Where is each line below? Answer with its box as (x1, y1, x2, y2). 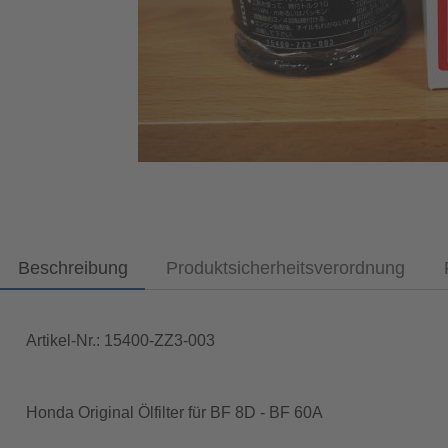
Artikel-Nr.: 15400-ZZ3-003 (25, 331, 215, 349)
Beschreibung (17, 257, 128, 278)
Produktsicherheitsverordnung (166, 257, 406, 278)
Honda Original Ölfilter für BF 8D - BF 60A (25, 404, 323, 422)
